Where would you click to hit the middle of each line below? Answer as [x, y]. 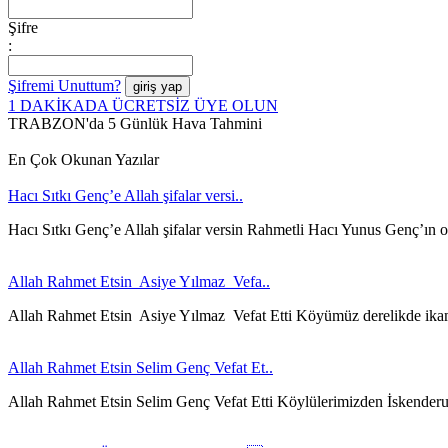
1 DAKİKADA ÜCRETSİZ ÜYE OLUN [143, 105]
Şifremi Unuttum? [64, 85]
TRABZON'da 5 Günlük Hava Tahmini [135, 123]
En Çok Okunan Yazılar [83, 159]
